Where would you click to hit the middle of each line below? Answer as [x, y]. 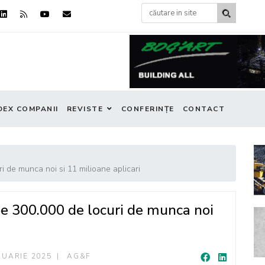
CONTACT [203, 109]
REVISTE [85, 109]
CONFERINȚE [148, 109]
